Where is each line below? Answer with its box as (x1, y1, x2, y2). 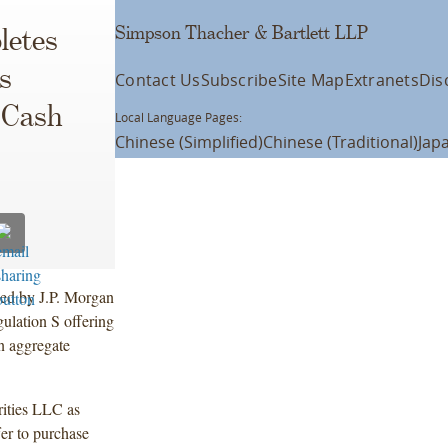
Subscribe (200, 69, 278, 91)
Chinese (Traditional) (263, 131, 419, 153)
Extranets (344, 69, 419, 91)
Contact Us (115, 69, 201, 91)
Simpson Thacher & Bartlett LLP (115, 23, 369, 43)
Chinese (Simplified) (115, 131, 264, 153)
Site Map (277, 69, 345, 91)
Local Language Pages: (115, 109, 243, 125)
